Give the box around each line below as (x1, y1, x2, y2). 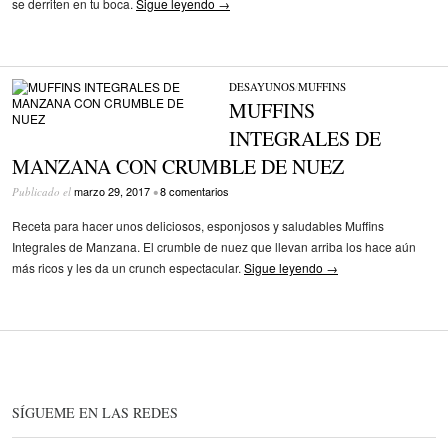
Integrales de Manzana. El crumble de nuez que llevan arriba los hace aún (12, 238, 416, 256)
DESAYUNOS (228, 78, 295, 94)
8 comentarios (160, 182, 229, 199)
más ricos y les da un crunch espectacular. (12, 259, 244, 277)
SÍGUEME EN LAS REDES (12, 403, 178, 423)
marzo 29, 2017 (74, 182, 150, 199)
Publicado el (12, 183, 74, 199)
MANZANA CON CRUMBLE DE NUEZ (12, 153, 344, 181)
